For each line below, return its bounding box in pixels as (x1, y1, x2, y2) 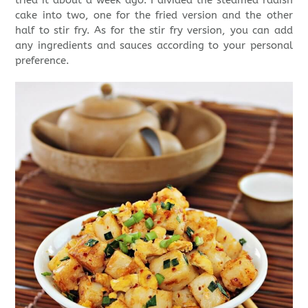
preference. (15, 54, 70, 67)
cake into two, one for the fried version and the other (15, 8, 293, 21)
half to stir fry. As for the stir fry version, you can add (15, 23, 293, 36)
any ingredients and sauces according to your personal (15, 38, 293, 52)
